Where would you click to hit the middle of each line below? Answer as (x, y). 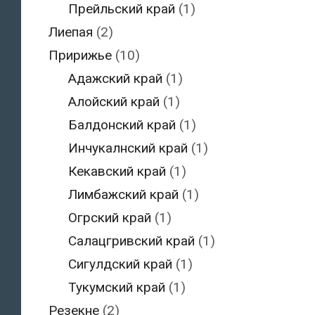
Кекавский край (117, 172)
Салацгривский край (131, 241)
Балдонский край (122, 125)
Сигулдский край (120, 264)
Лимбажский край (123, 195)
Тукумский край (117, 288)
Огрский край (110, 218)
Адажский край (115, 79)
